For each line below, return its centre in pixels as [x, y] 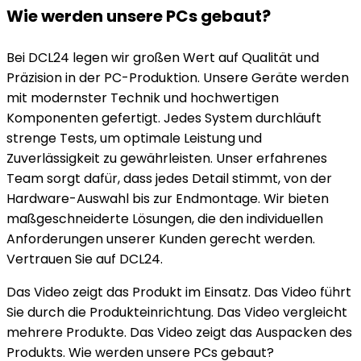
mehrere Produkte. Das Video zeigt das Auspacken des [179, 332]
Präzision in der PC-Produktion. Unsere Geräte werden [178, 78]
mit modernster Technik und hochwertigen [143, 98]
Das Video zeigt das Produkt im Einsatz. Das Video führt [179, 292]
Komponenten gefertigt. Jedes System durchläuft [164, 118]
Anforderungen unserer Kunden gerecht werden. [161, 239]
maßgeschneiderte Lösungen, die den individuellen [165, 219]
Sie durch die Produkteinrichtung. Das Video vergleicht [177, 312]
